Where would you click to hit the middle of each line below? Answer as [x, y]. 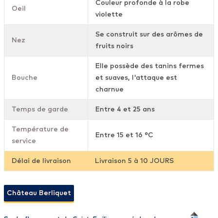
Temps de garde [40, 110]
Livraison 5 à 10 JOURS [134, 161]
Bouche [25, 78]
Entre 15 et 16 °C [124, 136]
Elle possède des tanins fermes [150, 66]
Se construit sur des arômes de [149, 35]
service [24, 141]
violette [109, 15]
